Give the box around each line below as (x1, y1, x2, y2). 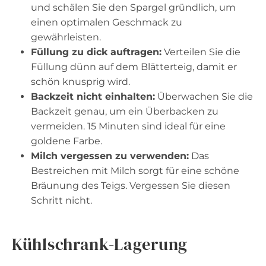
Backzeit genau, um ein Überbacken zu (31, 105, 218, 117)
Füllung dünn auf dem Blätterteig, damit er (31, 61, 237, 72)
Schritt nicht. (31, 194, 92, 206)
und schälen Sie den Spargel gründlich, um (31, 1, 236, 13)
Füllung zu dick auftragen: (31, 46, 161, 58)
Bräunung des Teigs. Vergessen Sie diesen (31, 179, 230, 191)
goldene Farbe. (31, 135, 102, 147)
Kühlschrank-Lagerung (12, 232, 188, 255)
